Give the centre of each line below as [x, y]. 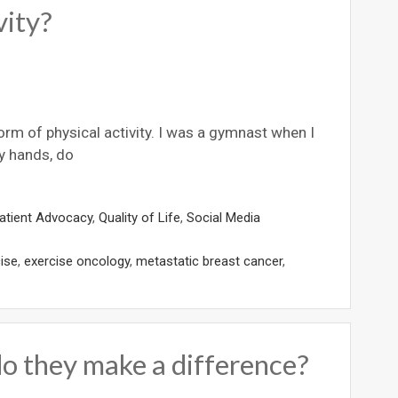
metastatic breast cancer [209, 262]
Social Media [223, 218]
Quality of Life [139, 218]
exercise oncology [77, 262]
